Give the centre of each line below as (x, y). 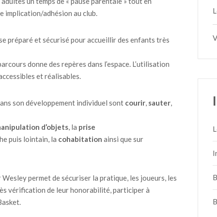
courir (135, 103)
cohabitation (80, 139)
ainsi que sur (123, 139)
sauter (159, 103)
